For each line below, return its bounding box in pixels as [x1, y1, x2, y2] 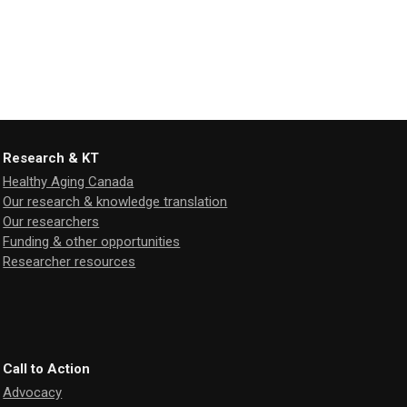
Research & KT [3, 149, 100, 166]
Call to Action [3, 360, 91, 377]
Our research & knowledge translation [3, 193, 228, 210]
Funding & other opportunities [3, 233, 181, 250]
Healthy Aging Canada [3, 173, 134, 190]
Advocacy [3, 383, 63, 401]
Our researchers [3, 213, 100, 230]
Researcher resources [3, 253, 136, 270]
